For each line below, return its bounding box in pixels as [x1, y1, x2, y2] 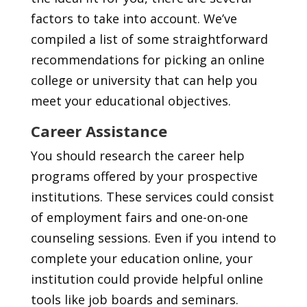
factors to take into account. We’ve [30, 10, 237, 27]
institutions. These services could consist [30, 188, 274, 206]
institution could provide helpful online [30, 271, 263, 288]
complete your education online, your [30, 250, 253, 267]
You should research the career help [30, 147, 245, 164]
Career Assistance [30, 121, 167, 142]
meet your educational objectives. [30, 93, 231, 110]
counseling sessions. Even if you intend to [30, 230, 276, 247]
